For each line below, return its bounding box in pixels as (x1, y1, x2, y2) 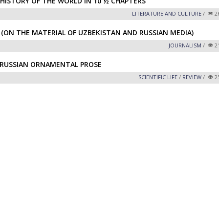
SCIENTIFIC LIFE (138, 73, 178, 81)
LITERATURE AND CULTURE (132, 10, 202, 17)
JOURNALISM (169, 42, 202, 49)
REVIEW (182, 73, 202, 81)
